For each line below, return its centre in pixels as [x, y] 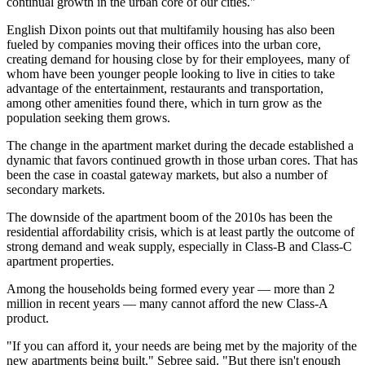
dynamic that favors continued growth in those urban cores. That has [182, 160]
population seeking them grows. [88, 118]
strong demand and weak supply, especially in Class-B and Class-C [179, 246]
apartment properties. [60, 261]
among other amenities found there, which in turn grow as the [164, 103]
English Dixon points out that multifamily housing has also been [171, 30]
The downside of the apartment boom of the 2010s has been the [169, 217]
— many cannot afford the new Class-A [224, 303]
